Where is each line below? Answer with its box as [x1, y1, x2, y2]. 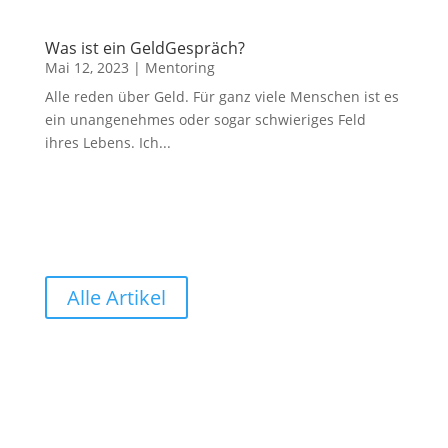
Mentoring [144, 58, 215, 77]
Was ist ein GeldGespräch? [44, 37, 245, 59]
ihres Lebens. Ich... [44, 133, 171, 152]
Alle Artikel [66, 284, 166, 311]
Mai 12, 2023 [44, 58, 129, 77]
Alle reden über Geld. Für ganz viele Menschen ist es [44, 87, 399, 106]
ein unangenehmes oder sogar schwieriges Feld [44, 110, 366, 129]
